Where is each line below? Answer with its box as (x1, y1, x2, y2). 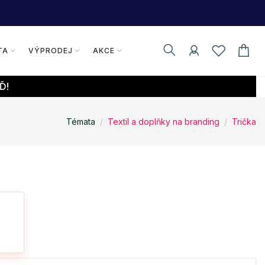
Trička (232, 116, 256, 127)
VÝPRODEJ (28, 46, 73, 55)
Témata (66, 116, 95, 127)
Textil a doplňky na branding (108, 116, 219, 127)
